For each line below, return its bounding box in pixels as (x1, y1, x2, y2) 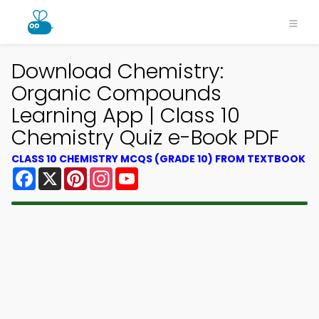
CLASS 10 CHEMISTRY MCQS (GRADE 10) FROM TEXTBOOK (11, 152, 305, 166)
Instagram (113, 164, 171, 181)
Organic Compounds (11, 79, 221, 108)
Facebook (36, 164, 92, 181)
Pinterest (87, 164, 138, 181)
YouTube (138, 164, 187, 181)
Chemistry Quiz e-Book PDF (11, 123, 279, 152)
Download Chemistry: (11, 57, 224, 85)
